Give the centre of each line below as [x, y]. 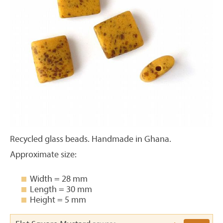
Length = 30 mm [61, 189]
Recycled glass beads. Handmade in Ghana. [91, 139]
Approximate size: [43, 155]
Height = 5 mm [58, 200]
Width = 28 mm [59, 179]
